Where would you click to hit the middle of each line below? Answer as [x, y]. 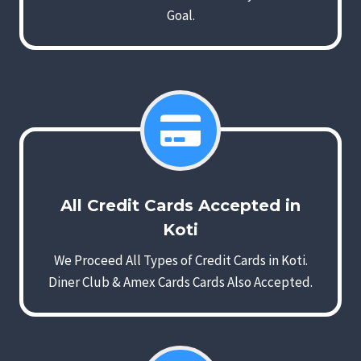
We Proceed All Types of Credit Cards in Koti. [180, 261]
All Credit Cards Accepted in [180, 206]
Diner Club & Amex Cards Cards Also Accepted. [180, 282]
